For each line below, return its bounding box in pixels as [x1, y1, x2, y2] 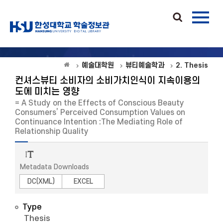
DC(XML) [27, 178, 55, 185]
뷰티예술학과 [125, 61, 164, 70]
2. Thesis [176, 61, 208, 70]
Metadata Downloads [20, 163, 89, 171]
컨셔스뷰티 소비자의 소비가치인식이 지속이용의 [15, 76, 200, 86]
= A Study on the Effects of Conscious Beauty [15, 99, 184, 108]
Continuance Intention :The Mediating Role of [15, 117, 183, 126]
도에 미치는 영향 [15, 87, 79, 97]
